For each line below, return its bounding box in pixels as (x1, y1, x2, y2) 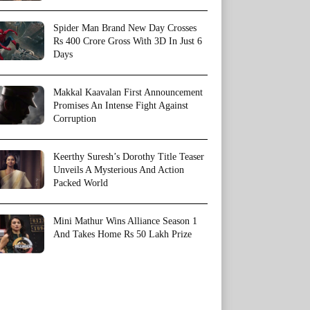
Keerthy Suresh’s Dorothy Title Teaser (53, 151, 204, 162)
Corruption (53, 113, 96, 124)
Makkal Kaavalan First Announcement (53, 86, 203, 98)
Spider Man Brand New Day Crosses (53, 22, 197, 33)
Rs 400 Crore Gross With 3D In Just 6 (53, 35, 202, 46)
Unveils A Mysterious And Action (53, 164, 184, 175)
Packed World (53, 177, 108, 188)
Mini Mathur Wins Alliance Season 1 (53, 215, 197, 226)
